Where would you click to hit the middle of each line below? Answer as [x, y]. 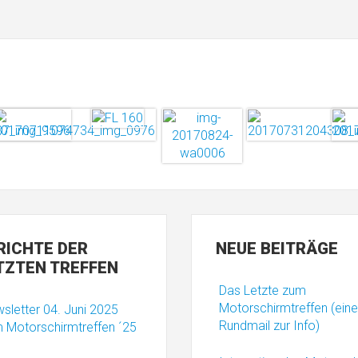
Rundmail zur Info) [269, 326]
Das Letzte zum [263, 290]
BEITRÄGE [297, 249]
